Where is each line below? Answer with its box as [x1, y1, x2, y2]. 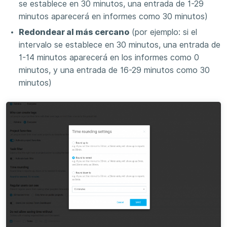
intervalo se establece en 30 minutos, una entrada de [19, 40, 220, 50]
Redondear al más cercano [19, 27, 129, 37]
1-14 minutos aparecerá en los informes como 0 [19, 53, 199, 63]
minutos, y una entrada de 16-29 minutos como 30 [19, 65, 210, 75]
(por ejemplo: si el [129, 27, 197, 37]
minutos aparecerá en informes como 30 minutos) [19, 12, 208, 22]
